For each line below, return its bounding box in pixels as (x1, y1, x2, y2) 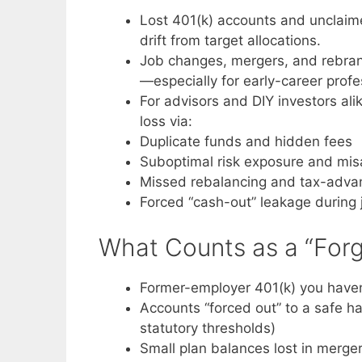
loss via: (140, 112, 192, 129)
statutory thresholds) (140, 320, 276, 337)
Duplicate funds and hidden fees (140, 133, 352, 149)
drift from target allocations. (140, 32, 321, 48)
